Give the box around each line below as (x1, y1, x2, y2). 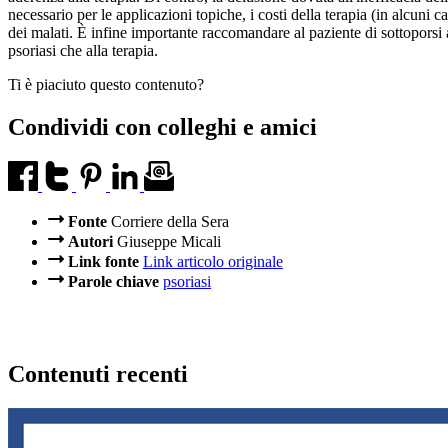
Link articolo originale (143, 253, 283, 271)
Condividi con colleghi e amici (8, 114, 317, 141)
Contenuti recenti (8, 361, 188, 388)
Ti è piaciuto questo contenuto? (8, 76, 204, 94)
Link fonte (68, 253, 139, 271)
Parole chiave (68, 273, 159, 291)
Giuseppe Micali (113, 233, 221, 251)
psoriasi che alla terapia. (8, 42, 158, 60)
